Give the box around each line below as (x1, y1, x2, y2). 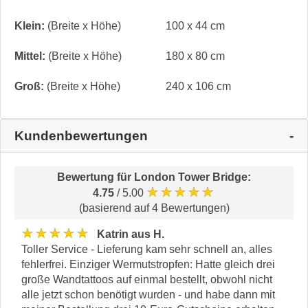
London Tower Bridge (134, 171, 247, 184)
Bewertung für (57, 171, 134, 184)
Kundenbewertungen (14, 129, 148, 144)
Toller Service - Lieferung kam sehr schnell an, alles (21, 243, 272, 256)
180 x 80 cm (166, 50, 225, 63)
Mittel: (14, 50, 45, 63)
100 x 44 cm (166, 20, 225, 32)
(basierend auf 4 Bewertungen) (78, 202, 230, 214)
